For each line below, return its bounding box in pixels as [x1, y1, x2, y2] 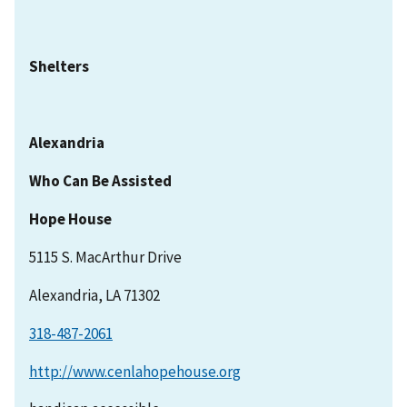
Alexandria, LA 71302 [29, 284, 160, 305]
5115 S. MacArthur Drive [29, 246, 182, 267]
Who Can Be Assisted [29, 170, 172, 191]
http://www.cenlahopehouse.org [29, 361, 241, 382]
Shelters [29, 55, 89, 76]
